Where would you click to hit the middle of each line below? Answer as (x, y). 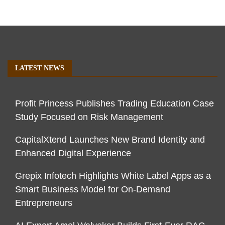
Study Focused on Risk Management (89, 117)
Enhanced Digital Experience (73, 153)
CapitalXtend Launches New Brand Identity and (110, 139)
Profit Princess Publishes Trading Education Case (115, 103)
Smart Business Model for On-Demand (93, 189)
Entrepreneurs (44, 203)
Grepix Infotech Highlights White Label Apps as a (113, 176)
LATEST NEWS (40, 68)
